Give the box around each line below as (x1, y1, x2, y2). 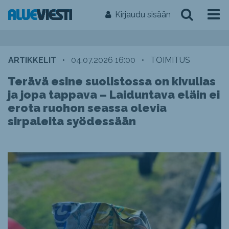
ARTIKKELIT (8, 55, 56, 65)
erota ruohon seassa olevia (8, 101, 167, 114)
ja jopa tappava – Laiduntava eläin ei (8, 88, 220, 101)
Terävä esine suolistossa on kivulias (8, 75, 216, 88)
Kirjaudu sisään (115, 10, 171, 19)
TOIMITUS (150, 55, 190, 65)
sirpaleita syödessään (8, 114, 136, 128)
